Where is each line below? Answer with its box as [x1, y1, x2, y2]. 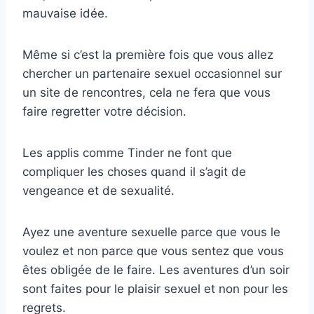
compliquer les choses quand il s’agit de [22, 165, 246, 179]
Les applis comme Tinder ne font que [22, 146, 232, 161]
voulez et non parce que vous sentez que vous [22, 244, 284, 259]
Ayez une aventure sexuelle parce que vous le [22, 225, 280, 240]
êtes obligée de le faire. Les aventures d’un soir [22, 263, 289, 278]
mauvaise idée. [22, 6, 108, 21]
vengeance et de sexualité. [22, 184, 175, 198]
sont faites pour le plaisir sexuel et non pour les [22, 282, 288, 296]
